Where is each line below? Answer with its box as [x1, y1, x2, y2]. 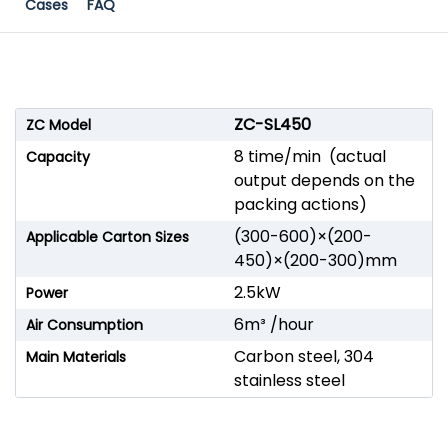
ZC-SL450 [233, 112, 311, 136]
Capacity [26, 146, 90, 167]
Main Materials [26, 346, 126, 367]
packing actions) [233, 192, 367, 216]
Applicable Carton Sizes [26, 226, 189, 247]
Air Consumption [26, 314, 143, 335]
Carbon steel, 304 [233, 344, 374, 368]
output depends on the [233, 168, 415, 192]
